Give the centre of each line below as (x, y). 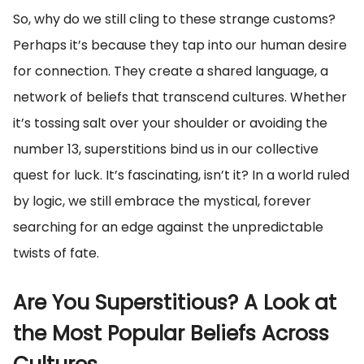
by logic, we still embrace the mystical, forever (162, 201)
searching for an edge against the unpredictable (168, 227)
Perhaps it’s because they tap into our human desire (180, 45)
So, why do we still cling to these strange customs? (174, 19)
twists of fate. (56, 253)
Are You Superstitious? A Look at (175, 303)
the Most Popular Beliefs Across (171, 334)
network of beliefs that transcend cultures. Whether (180, 97)
